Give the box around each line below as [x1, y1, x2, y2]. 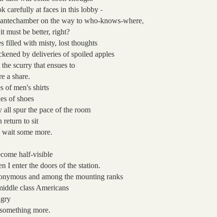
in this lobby [61, 5, 99, 14]
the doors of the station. [29, 161, 101, 170]
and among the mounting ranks [29, 172, 124, 181]
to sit [24, 116, 39, 125]
